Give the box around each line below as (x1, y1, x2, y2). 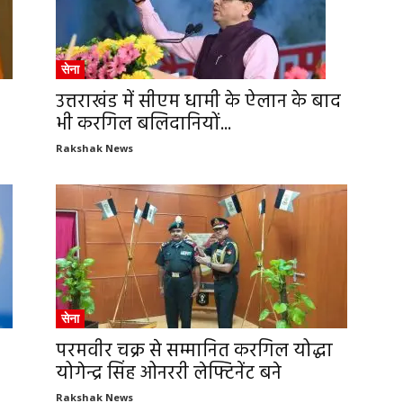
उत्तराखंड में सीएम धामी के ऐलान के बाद (56, 87, 341, 117)
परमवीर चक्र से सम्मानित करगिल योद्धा (56, 336, 333, 366)
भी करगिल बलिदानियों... (56, 110, 231, 139)
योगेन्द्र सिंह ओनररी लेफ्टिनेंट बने (56, 359, 282, 389)
